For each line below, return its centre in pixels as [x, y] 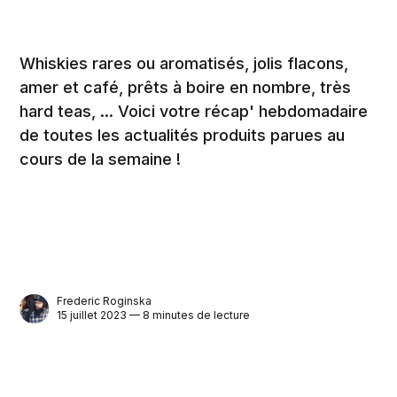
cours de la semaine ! [101, 159]
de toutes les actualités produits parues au [183, 135]
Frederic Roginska [105, 301]
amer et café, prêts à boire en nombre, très [186, 87]
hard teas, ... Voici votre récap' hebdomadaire [194, 111]
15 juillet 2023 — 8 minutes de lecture [154, 315]
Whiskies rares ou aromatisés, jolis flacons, [184, 63]
